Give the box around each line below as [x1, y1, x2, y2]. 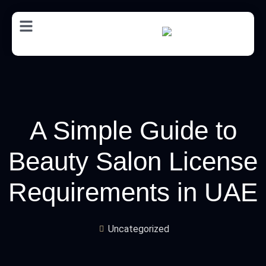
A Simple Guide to [29, 116, 237, 145]
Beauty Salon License [8, 147, 258, 176]
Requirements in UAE [8, 178, 258, 207]
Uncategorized [107, 223, 169, 235]
